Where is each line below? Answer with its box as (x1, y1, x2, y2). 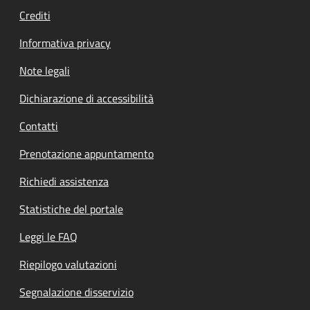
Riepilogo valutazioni (19, 256, 117, 273)
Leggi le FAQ (19, 228, 77, 245)
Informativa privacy (19, 35, 111, 51)
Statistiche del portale (19, 201, 123, 217)
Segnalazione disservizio (19, 284, 134, 300)
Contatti (19, 118, 58, 134)
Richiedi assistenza (19, 173, 109, 190)
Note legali (19, 62, 70, 79)
